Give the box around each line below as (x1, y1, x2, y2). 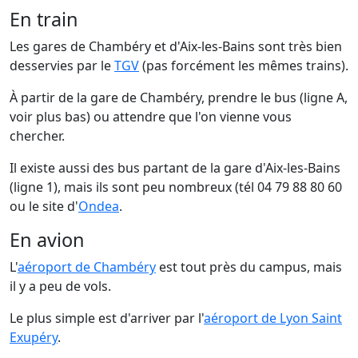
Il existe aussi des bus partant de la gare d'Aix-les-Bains (10, 158, 340, 177)
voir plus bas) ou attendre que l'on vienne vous (10, 107, 292, 125)
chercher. (10, 126, 65, 145)
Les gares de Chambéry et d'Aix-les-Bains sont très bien (10, 37, 342, 55)
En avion (10, 226, 85, 253)
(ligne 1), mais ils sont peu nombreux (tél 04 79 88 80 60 (10, 177, 342, 196)
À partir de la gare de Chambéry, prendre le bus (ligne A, (10, 88, 348, 106)
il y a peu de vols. (10, 276, 111, 295)
